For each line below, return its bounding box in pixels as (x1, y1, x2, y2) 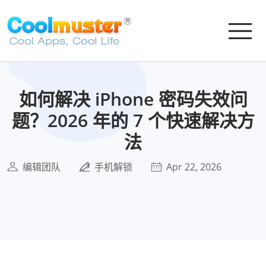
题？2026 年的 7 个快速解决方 (11, 108, 255, 132)
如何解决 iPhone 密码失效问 (18, 87, 248, 111)
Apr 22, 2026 (166, 160, 221, 173)
